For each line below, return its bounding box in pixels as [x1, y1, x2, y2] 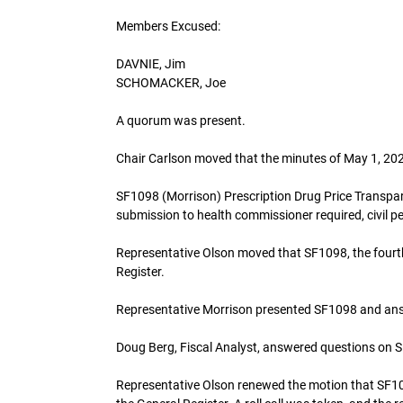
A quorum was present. [116, 112, 246, 128]
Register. [116, 264, 165, 279]
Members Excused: [116, 18, 220, 33]
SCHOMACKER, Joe [116, 75, 226, 90]
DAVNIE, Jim [116, 56, 185, 71]
